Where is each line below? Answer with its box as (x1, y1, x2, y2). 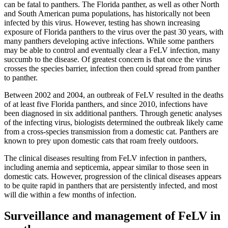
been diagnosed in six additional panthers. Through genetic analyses (4, 108, 222, 118)
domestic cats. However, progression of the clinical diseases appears (4, 172, 221, 181)
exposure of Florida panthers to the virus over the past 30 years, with (4, 27, 223, 36)
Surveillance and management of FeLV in (4, 209, 220, 223)
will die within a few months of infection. (4, 190, 136, 199)
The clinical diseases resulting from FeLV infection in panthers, (4, 153, 207, 162)
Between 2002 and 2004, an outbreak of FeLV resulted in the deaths (4, 90, 223, 99)
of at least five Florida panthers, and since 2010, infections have (4, 99, 208, 108)
